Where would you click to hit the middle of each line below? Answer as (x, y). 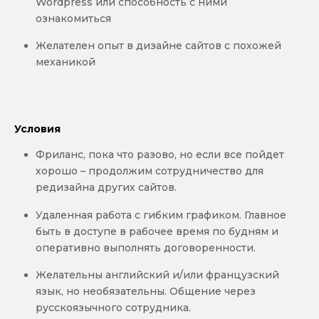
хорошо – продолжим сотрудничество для (150, 171)
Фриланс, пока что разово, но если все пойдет (160, 155)
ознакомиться (73, 18)
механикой (67, 62)
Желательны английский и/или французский (157, 274)
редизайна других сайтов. (108, 188)
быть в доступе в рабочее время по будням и (157, 231)
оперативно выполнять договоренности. (147, 247)
